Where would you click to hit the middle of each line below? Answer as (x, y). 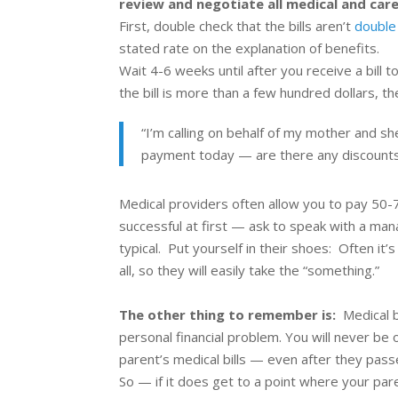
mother (329, 133)
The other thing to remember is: (231, 315)
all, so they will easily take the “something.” (250, 271)
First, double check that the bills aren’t (237, 26)
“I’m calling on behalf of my (224, 133)
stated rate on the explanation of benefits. (250, 48)
